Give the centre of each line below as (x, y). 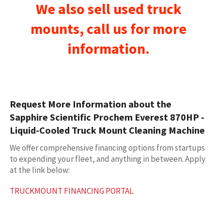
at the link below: (40, 170)
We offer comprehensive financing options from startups (107, 148)
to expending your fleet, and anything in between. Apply (108, 159)
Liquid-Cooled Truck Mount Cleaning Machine (107, 130)
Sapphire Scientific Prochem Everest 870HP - (107, 117)
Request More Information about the (91, 104)
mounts (55, 28)
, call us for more (133, 28)
